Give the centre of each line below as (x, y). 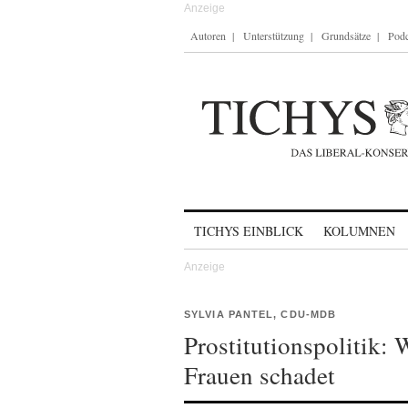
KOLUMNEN (359, 231)
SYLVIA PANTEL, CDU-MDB (260, 314)
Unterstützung (274, 36)
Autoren (208, 36)
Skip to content (232, 223)
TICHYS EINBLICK (249, 231)
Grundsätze (346, 36)
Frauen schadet (260, 375)
